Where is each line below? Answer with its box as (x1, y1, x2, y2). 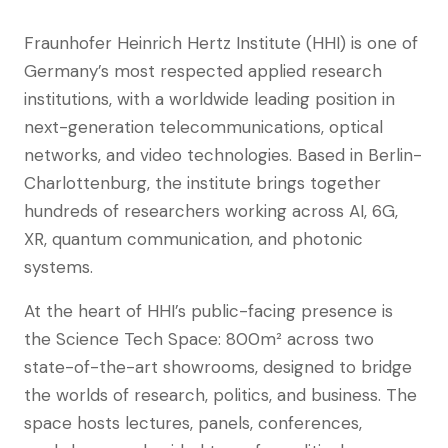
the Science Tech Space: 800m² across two (24, 328, 374, 350)
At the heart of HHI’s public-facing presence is (24, 300, 393, 322)
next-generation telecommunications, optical (24, 116, 383, 138)
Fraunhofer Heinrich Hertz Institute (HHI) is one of (24, 32, 418, 54)
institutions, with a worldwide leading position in (24, 88, 395, 110)
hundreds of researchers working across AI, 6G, (24, 200, 398, 222)
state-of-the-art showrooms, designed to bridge (24, 356, 412, 378)
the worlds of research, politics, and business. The (24, 384, 417, 406)
